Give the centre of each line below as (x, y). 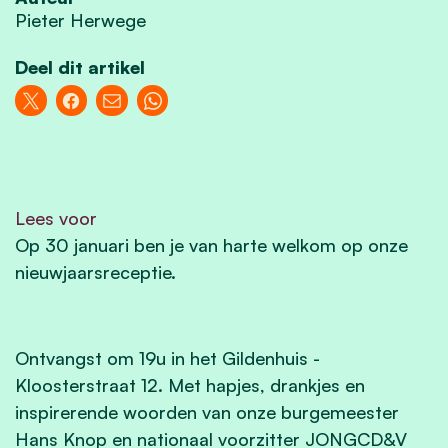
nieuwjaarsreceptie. (98, 271)
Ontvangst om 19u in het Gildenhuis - (167, 357)
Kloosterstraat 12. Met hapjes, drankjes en (190, 384)
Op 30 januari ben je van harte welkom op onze (211, 244)
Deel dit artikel (80, 66)
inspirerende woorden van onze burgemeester (207, 411)
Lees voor (56, 217)
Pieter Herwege (80, 19)
